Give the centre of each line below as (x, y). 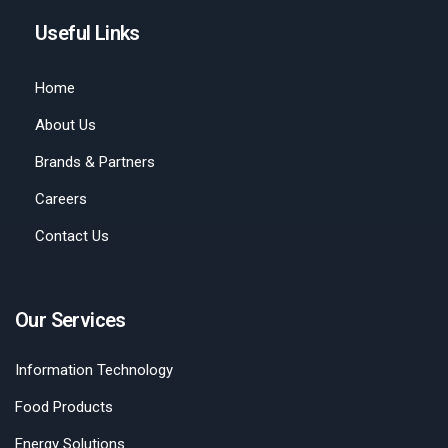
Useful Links (87, 32)
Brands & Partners (95, 161)
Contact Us (72, 235)
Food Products (64, 406)
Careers (61, 198)
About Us (65, 124)
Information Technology (94, 369)
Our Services (70, 319)
